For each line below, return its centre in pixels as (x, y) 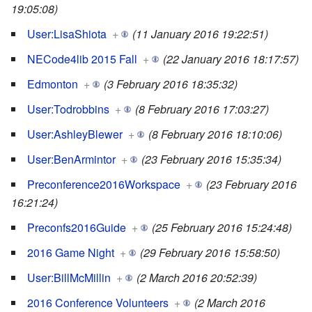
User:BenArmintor (71, 159)
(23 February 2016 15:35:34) (211, 159)
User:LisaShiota (67, 34)
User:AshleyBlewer (75, 134)
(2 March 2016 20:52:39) (197, 278)
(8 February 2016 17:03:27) (202, 109)
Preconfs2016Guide (77, 228)
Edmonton (53, 84)
